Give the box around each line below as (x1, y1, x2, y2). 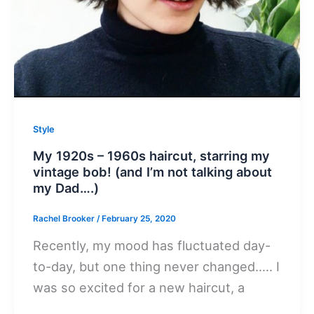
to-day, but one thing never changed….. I (33, 259, 280, 275)
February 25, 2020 (102, 214, 177, 224)
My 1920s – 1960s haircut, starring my (33, 148, 271, 164)
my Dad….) (33, 180, 100, 196)
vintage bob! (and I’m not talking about (33, 164, 273, 180)
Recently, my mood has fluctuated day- (33, 238, 271, 254)
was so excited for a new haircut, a (33, 280, 245, 296)
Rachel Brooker (33, 214, 97, 224)
